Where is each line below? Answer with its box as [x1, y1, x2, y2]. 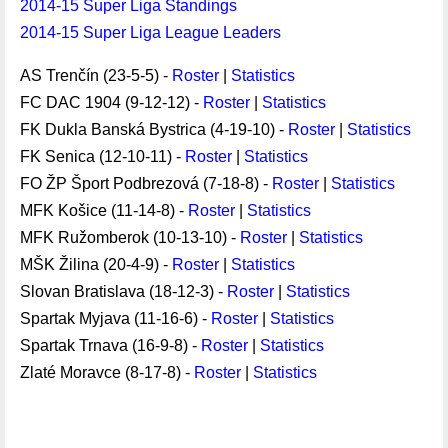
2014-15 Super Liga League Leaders [20, 24, 281, 41]
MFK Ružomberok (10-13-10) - [20, 229, 240, 246]
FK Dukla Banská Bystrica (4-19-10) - [20, 121, 288, 138]
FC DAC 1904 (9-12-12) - [20, 94, 203, 111]
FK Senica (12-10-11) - [20, 148, 185, 165]
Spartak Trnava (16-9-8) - [20, 337, 201, 354]
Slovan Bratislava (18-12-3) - [20, 283, 227, 300]
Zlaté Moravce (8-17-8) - [20, 364, 194, 381]
